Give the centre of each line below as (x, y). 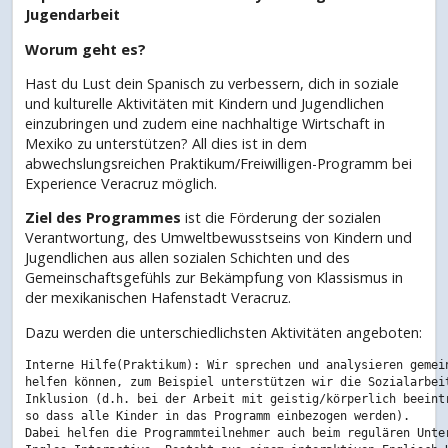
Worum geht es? (85, 49)
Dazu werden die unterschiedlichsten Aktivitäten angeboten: (223, 332)
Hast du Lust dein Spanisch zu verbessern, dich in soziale (212, 83)
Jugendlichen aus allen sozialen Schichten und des (187, 258)
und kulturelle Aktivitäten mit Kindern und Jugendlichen (204, 103)
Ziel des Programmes (103, 218)
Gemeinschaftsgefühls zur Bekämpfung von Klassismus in (214, 278)
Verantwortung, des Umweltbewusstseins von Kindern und (218, 238)
